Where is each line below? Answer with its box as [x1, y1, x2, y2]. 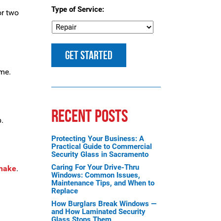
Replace [51, 186, 78, 195]
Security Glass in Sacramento [51, 150, 148, 159]
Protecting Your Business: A [51, 134, 144, 143]
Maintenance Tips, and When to [51, 179, 154, 187]
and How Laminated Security [51, 207, 146, 216]
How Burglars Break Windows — [51, 199, 156, 208]
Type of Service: [51, 5, 104, 14]
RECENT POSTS [51, 106, 128, 125]
